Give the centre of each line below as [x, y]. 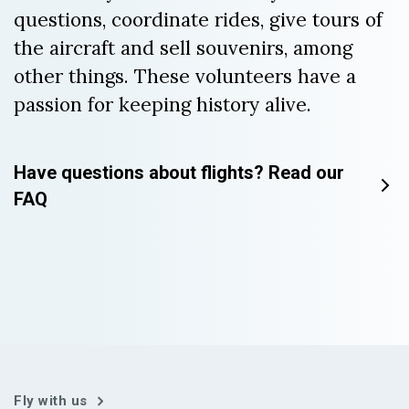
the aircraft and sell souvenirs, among [183, 48]
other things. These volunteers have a [185, 77]
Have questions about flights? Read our [179, 173]
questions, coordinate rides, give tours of [198, 20]
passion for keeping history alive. [163, 105]
